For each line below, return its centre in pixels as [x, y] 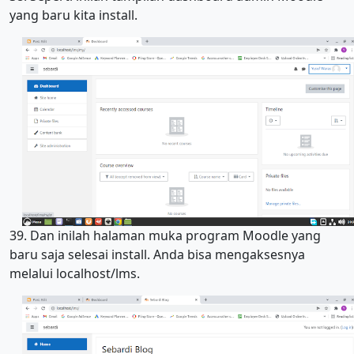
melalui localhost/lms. [75, 273]
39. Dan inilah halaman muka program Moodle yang [165, 235]
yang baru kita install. [73, 15]
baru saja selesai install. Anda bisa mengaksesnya [157, 254]
